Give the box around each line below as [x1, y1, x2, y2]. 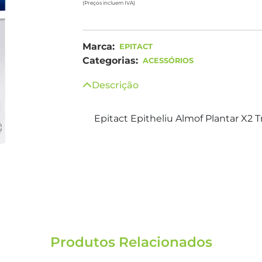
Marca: [82, 41, 115, 52]
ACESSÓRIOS [143, 56, 194, 65]
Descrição [92, 80, 139, 91]
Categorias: [82, 55, 138, 66]
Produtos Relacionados [50, 234, 212, 250]
